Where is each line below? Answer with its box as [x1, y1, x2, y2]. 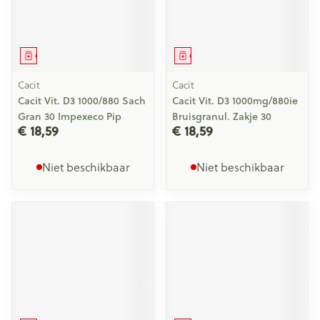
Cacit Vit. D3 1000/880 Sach [18, 94, 146, 108]
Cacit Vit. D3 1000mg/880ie [172, 94, 298, 108]
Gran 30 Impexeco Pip [18, 109, 121, 124]
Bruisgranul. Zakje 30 [172, 109, 271, 124]
